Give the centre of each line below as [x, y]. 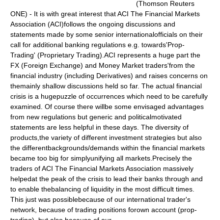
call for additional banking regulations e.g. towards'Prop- [98, 45]
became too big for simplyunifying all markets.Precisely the [101, 158]
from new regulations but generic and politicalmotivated [96, 117]
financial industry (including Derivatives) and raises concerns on [109, 76]
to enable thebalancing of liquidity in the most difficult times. [103, 189]
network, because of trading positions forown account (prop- [104, 210]
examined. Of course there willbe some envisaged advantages [107, 107]
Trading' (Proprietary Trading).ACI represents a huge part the [106, 55]
